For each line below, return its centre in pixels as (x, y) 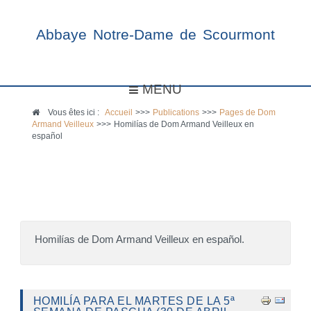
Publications (176, 112)
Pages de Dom (248, 112)
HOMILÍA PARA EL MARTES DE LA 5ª (134, 301)
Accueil (119, 112)
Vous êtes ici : (76, 112)
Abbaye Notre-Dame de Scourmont (155, 35)
